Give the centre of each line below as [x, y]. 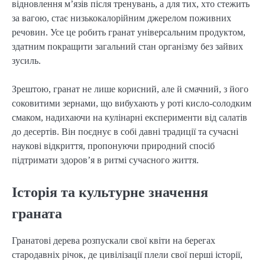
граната [37, 214]
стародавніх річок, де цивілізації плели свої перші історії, [127, 255]
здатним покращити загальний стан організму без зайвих [127, 47]
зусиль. [26, 61]
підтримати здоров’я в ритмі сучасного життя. [105, 160]
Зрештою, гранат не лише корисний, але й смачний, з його [130, 89]
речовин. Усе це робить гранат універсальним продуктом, [129, 33]
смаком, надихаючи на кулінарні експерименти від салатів [130, 118]
